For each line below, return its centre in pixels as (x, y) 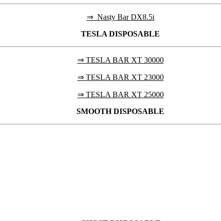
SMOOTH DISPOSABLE (120, 111)
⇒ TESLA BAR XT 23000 (120, 77)
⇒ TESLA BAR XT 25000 (120, 94)
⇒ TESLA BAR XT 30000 (120, 60)
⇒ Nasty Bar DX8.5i (120, 17)
